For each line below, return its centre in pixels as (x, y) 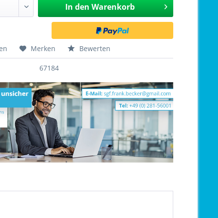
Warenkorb (113, 7)
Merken (43, 48)
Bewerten (94, 48)
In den (77, 7)
